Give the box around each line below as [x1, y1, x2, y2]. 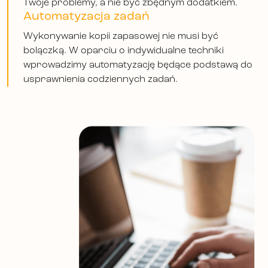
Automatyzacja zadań [23, 10, 150, 23]
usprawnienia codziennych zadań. [23, 75, 178, 85]
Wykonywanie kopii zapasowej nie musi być [23, 32, 218, 42]
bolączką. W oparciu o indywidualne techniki [23, 46, 224, 56]
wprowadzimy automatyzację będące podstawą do [23, 60, 252, 71]
